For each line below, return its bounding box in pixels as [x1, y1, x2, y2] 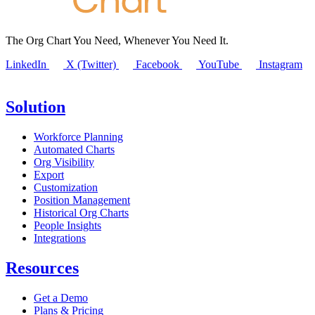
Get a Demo [34, 291, 88, 304]
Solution [6, 97, 65, 116]
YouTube [198, 58, 239, 71]
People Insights [34, 219, 101, 231]
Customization [34, 181, 98, 193]
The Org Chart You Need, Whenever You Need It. [6, 34, 229, 47]
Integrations [34, 231, 86, 244]
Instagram [259, 58, 302, 71]
